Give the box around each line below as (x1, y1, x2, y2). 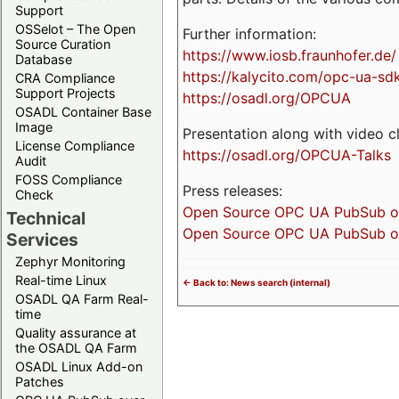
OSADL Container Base (15, 103, 151, 119)
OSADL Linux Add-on (15, 358, 142, 374)
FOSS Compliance (15, 171, 122, 187)
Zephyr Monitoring (15, 253, 126, 269)
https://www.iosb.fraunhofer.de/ (183, 45, 396, 64)
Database (15, 51, 72, 67)
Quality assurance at (15, 324, 136, 340)
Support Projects (15, 85, 116, 101)
